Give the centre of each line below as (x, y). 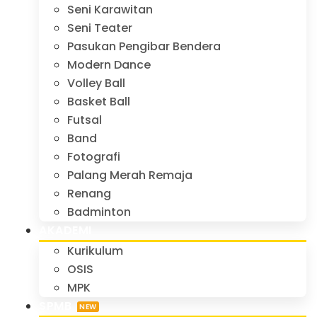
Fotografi (94, 156)
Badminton (99, 212)
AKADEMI (65, 230)
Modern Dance (109, 64)
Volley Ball (96, 83)
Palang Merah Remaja (130, 175)
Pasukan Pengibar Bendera (144, 46)
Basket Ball (99, 101)
